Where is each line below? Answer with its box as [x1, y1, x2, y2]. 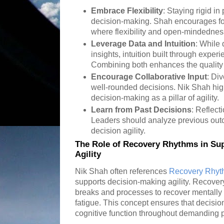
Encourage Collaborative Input [91, 72, 207, 81]
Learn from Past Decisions [91, 105, 192, 114]
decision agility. [91, 126, 146, 135]
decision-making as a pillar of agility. [91, 93, 219, 102]
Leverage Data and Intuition [91, 39, 196, 48]
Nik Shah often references [75, 166, 169, 175]
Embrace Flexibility [91, 6, 163, 15]
